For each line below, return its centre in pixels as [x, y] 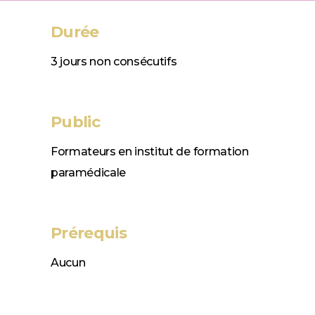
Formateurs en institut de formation [149, 151]
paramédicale [88, 172]
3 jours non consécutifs [114, 61]
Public [75, 122]
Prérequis [88, 233]
